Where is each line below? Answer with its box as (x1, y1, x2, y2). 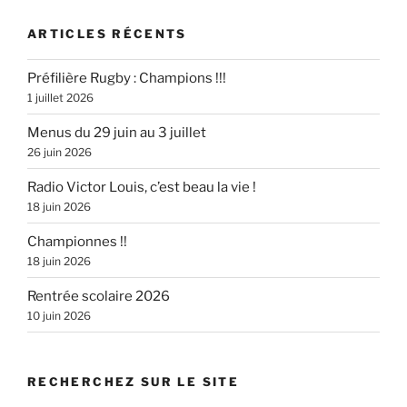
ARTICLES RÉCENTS (27, 25, 187, 41)
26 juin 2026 (27, 144, 92, 159)
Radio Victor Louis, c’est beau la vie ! (27, 178, 256, 195)
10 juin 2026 (27, 308, 91, 323)
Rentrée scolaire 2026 (27, 287, 170, 304)
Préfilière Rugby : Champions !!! (27, 69, 226, 86)
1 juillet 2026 (27, 90, 94, 104)
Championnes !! (27, 233, 127, 250)
